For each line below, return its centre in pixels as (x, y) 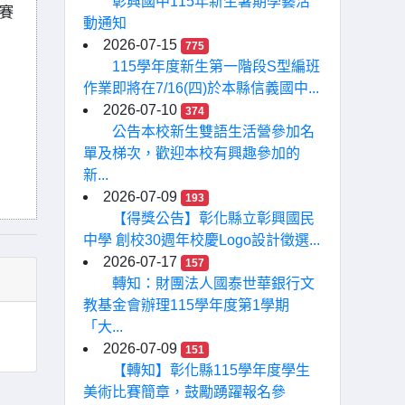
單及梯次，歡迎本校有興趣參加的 (192, 153)
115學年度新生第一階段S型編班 (216, 66)
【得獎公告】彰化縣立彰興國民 (213, 218)
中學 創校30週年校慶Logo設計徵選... (202, 240)
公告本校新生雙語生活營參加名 (213, 132)
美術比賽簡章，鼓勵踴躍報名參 (184, 392)
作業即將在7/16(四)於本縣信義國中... (201, 88)
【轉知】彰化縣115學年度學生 (211, 370)
